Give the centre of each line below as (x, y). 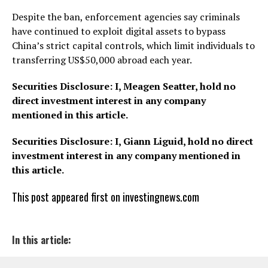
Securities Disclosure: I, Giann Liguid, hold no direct (133, 141)
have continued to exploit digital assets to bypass (119, 31)
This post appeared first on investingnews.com (106, 197)
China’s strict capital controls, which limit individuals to (133, 45)
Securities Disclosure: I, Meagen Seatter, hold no (124, 86)
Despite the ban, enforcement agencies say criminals (126, 16)
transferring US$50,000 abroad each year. (102, 60)
